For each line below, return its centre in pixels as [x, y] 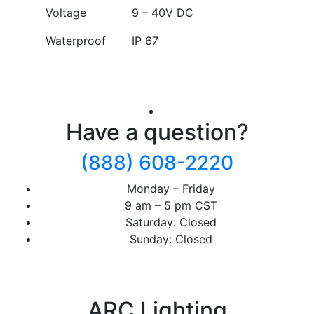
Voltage [66, 13]
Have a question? [157, 132]
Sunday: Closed [171, 239]
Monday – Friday [171, 189]
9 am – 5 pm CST [171, 206]
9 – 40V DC [162, 13]
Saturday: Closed [171, 223]
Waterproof [75, 41]
